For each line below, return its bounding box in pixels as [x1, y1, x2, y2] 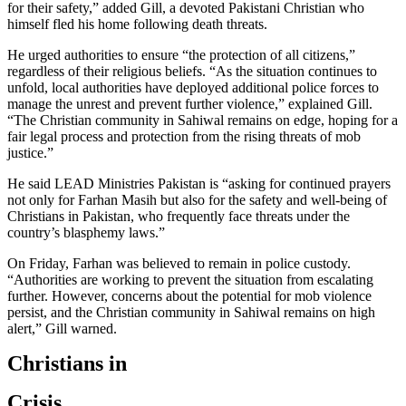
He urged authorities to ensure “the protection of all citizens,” [7, 46, 355, 63]
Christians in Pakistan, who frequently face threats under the [7, 208, 350, 224]
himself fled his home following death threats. [7, 15, 267, 32]
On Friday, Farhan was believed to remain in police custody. [7, 255, 351, 271]
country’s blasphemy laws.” [7, 224, 165, 240]
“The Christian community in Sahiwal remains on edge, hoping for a [7, 111, 398, 128]
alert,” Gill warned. [7, 320, 117, 336]
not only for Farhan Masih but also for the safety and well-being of [7, 191, 387, 208]
